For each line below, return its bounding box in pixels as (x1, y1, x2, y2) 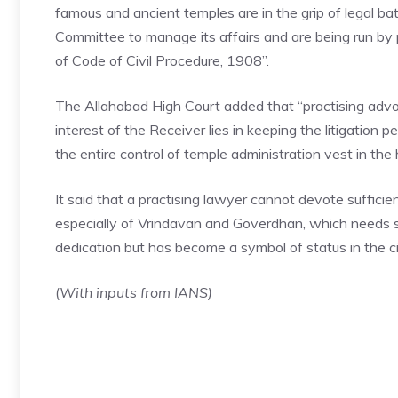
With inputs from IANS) (60, 283, 212, 301)
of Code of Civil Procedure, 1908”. (55, 52, 269, 69)
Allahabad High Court (84, 97, 220, 115)
